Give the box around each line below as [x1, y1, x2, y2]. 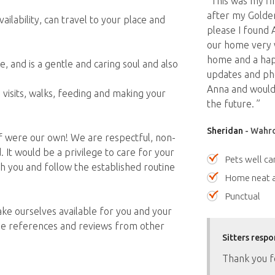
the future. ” [206, 98, 260, 109]
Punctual [225, 191, 260, 201]
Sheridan [206, 126, 243, 136]
